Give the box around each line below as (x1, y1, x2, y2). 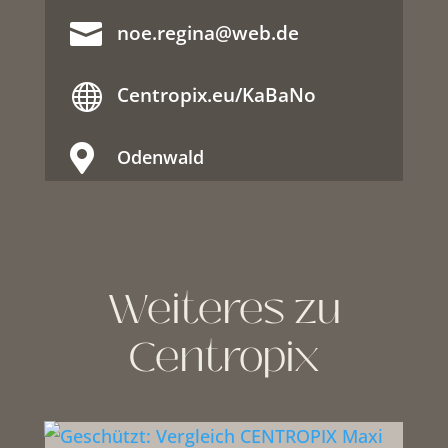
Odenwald (116, 144, 204, 169)
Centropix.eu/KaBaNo (116, 81, 316, 108)
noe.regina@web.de (116, 19, 299, 46)
